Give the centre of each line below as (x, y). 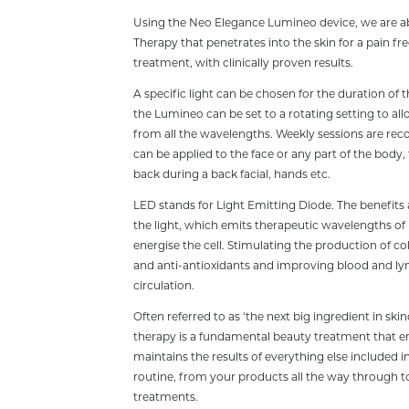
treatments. (165, 398)
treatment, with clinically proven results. (243, 64)
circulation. (163, 287)
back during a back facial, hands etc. (231, 175)
